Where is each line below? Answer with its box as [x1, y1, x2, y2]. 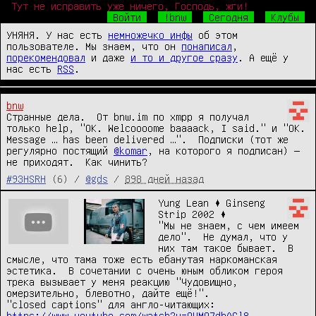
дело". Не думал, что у [157, 231, 288, 242]
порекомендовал [6, 51, 85, 63]
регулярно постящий [6, 145, 114, 156]
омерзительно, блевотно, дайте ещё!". [6, 287, 209, 298]
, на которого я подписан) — [147, 145, 300, 156]
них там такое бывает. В [157, 242, 293, 253]
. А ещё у [238, 51, 288, 63]
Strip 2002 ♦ [157, 208, 226, 219]
